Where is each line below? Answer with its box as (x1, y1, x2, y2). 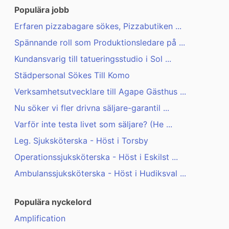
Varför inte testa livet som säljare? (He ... (14, 119, 172, 130)
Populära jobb (14, 5, 69, 15)
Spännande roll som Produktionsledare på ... (14, 37, 185, 48)
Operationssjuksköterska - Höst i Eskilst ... (14, 152, 178, 163)
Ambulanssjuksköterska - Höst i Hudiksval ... (14, 168, 186, 179)
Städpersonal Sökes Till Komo (14, 70, 130, 81)
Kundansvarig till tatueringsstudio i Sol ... (14, 54, 171, 64)
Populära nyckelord (14, 197, 91, 208)
